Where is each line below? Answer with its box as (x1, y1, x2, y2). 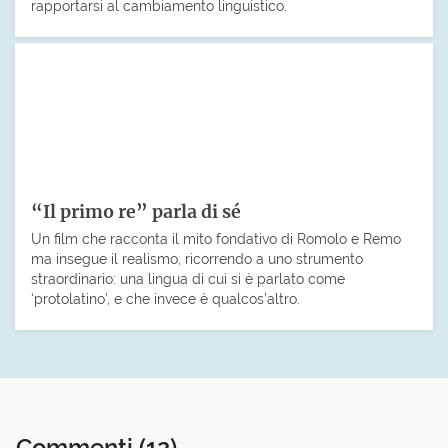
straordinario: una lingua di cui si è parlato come (31, 269, 345, 287)
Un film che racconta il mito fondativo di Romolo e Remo (31, 229, 401, 247)
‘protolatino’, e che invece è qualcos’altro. (31, 289, 300, 307)
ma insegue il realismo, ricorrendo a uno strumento (31, 249, 363, 267)
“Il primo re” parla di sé (31, 200, 241, 223)
